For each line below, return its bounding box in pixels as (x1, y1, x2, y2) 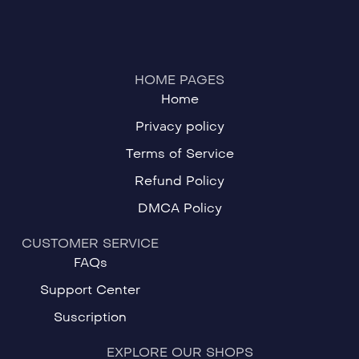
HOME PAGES (135, 72, 224, 87)
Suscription (54, 309, 127, 325)
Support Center (40, 282, 140, 297)
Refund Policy (135, 173, 224, 188)
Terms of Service (125, 146, 234, 161)
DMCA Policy (137, 200, 222, 216)
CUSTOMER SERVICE (22, 236, 159, 251)
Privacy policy (135, 119, 224, 134)
